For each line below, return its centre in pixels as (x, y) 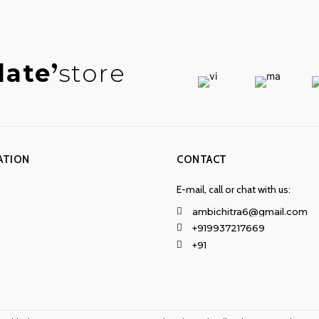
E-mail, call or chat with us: (234, 189)
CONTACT (202, 159)
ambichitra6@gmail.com (250, 211)
